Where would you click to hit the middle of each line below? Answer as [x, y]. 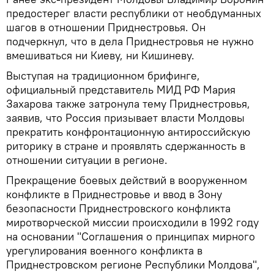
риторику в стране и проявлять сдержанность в [126, 146]
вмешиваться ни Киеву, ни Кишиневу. [100, 55]
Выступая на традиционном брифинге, [103, 75]
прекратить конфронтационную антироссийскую [128, 131]
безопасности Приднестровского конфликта [118, 208]
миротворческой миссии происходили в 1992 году [132, 222]
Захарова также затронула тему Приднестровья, [128, 103]
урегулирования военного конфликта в [104, 250]
